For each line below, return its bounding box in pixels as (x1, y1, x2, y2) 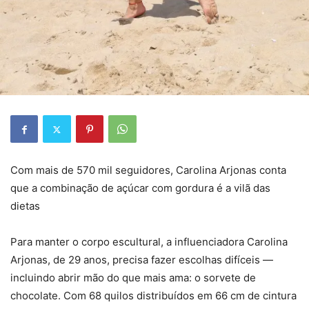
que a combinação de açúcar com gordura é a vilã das (10, 181, 270, 195)
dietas (10, 199, 40, 213)
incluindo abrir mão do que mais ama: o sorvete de (10, 271, 256, 285)
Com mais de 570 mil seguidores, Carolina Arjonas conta (10, 163, 286, 177)
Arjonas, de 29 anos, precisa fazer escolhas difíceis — (10, 253, 273, 267)
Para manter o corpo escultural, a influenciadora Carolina (10, 235, 288, 249)
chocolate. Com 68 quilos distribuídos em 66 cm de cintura (10, 289, 297, 303)
